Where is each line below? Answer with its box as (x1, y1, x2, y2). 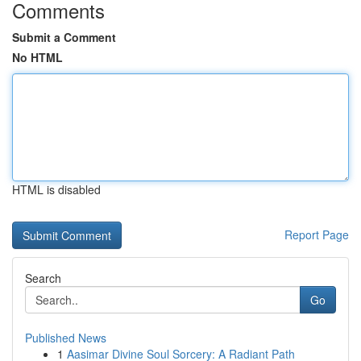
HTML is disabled (12, 181, 101, 197)
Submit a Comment (12, 29, 116, 45)
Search (25, 270, 61, 286)
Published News (25, 330, 106, 346)
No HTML (12, 49, 63, 65)
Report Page (284, 226, 349, 243)
